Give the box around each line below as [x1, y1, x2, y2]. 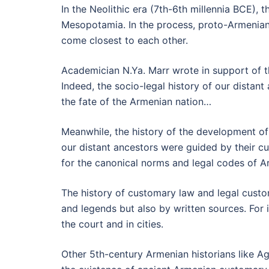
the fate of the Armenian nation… [61, 95, 211, 107]
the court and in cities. [61, 218, 163, 230]
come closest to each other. [61, 34, 188, 46]
